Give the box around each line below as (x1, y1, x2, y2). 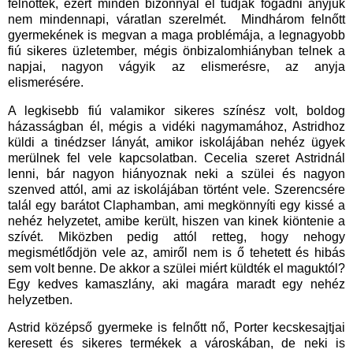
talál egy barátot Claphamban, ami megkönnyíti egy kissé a (8, 198, 345, 212)
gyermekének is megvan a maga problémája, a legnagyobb (8, 28, 345, 42)
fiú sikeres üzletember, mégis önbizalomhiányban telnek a (8, 43, 345, 58)
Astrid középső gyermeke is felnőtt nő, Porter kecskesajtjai (8, 321, 345, 335)
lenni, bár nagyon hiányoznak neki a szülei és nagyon (8, 166, 345, 180)
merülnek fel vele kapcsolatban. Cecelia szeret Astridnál (8, 150, 345, 165)
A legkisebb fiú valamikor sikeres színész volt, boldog (8, 103, 345, 117)
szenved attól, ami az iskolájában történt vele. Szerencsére (8, 182, 345, 196)
